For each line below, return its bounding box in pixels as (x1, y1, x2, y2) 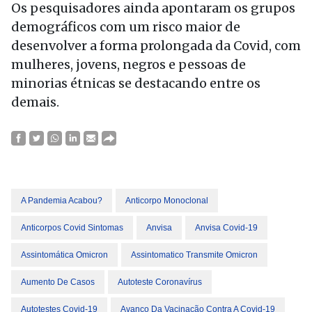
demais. (11, 94, 59, 110)
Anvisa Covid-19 (195, 223, 258, 233)
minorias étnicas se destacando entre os (11, 75, 260, 91)
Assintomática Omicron (21, 250, 108, 260)
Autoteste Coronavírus (118, 277, 202, 287)
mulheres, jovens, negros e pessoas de (11, 56, 246, 72)
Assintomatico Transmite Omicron (131, 250, 258, 260)
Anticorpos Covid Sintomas (21, 223, 123, 233)
